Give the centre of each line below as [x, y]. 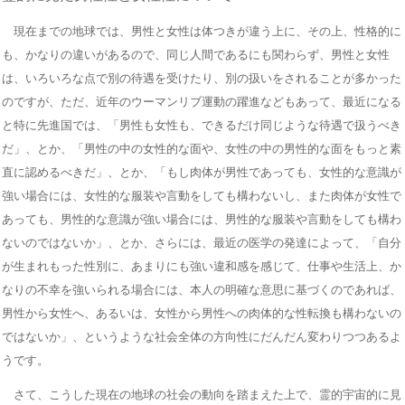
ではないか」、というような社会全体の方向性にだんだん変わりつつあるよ [202, 336]
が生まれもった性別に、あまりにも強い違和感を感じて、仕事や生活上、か [202, 266]
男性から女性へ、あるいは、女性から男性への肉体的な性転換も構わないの [202, 313]
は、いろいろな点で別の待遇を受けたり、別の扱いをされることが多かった [202, 78]
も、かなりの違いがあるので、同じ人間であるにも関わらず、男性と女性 [196, 54]
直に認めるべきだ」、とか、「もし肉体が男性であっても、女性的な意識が [202, 172]
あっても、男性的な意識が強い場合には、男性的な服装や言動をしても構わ [202, 219]
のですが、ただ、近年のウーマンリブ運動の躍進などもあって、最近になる [202, 101]
